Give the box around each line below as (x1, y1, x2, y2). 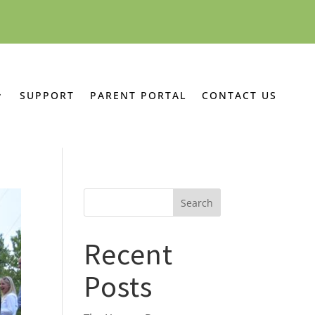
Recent (84, 236, 174, 273)
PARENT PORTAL (90, 89, 187, 103)
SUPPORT (20, 89, 75, 103)
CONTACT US (202, 89, 278, 103)
